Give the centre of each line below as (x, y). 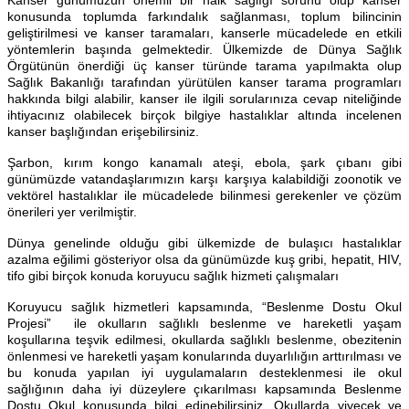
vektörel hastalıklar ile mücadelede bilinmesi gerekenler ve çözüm (204, 196)
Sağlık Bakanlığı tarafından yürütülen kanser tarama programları (204, 83)
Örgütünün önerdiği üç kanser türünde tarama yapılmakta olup (204, 66)
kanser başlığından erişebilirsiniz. (103, 132)
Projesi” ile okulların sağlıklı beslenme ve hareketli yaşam (204, 324)
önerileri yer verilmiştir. (72, 212)
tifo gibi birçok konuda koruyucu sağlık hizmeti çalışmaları (173, 276)
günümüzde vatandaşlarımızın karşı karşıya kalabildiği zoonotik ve (204, 179)
